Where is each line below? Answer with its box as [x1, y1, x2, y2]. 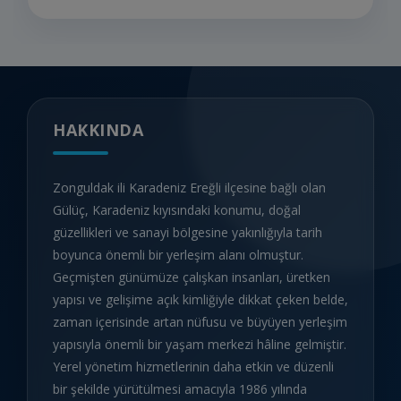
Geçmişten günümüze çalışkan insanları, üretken [53, 269, 330, 286]
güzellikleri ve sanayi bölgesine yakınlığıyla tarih [53, 224, 322, 242]
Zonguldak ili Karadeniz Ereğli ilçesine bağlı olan [53, 179, 326, 197]
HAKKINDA [53, 119, 143, 141]
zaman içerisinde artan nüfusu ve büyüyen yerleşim [53, 313, 347, 331]
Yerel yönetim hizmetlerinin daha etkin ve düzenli [53, 358, 334, 376]
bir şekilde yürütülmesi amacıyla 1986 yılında [53, 380, 307, 398]
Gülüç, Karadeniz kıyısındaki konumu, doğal [53, 201, 301, 219]
